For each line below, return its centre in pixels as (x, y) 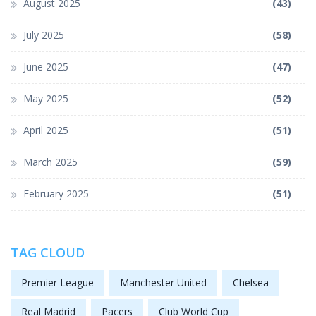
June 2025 (46, 67)
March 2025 (50, 162)
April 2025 (46, 130)
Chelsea (251, 283)
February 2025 (56, 194)
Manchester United (163, 283)
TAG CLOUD (48, 253)
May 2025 (46, 99)
